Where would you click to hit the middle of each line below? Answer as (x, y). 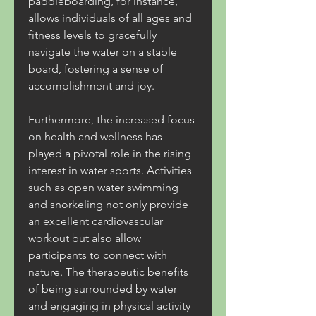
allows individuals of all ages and (110, 18)
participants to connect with (98, 255)
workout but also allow (85, 238)
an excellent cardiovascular (96, 221)
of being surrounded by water (103, 289)
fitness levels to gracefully (92, 35)
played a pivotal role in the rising (110, 153)
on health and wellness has (95, 136)
